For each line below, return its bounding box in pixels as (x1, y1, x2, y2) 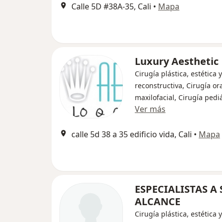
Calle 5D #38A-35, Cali (71, 1, 151, 12)
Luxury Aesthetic (135, 55, 219, 68)
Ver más (135, 104, 166, 114)
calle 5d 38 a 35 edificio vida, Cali (71, 129, 192, 140)
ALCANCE (135, 195, 180, 208)
